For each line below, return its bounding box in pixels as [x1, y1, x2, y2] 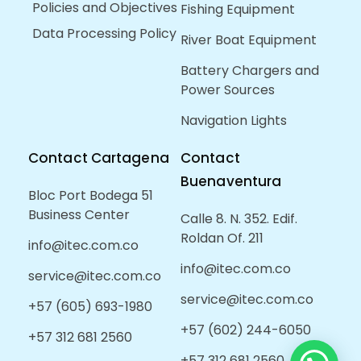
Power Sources [180, 80, 275, 99]
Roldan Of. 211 [180, 228, 263, 247]
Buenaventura [180, 171, 282, 191]
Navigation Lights [180, 110, 287, 130]
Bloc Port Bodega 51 [28, 185, 153, 205]
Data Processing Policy [32, 23, 176, 43]
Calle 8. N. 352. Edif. [180, 209, 297, 228]
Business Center [28, 205, 130, 224]
